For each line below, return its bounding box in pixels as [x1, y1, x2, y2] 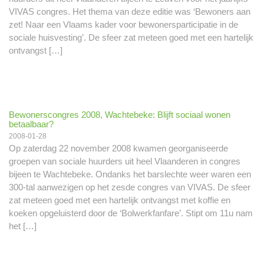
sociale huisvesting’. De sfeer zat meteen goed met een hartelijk [9, 32, 253, 42]
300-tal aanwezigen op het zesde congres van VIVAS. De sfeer [9, 181, 250, 192]
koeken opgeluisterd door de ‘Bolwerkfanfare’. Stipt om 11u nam [9, 207, 253, 218]
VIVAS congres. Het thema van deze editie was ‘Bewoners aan [9, 6, 250, 16]
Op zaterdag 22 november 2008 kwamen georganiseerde [9, 143, 228, 153]
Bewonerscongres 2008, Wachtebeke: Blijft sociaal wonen [9, 109, 230, 120]
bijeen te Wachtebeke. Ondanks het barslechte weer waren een [9, 169, 251, 179]
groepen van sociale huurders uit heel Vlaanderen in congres [9, 156, 240, 166]
